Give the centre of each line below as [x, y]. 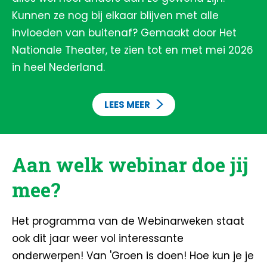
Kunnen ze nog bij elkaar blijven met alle [115, 15]
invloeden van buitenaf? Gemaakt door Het [124, 33]
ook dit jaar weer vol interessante [98, 238]
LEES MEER [127, 105]
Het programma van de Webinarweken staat [128, 221]
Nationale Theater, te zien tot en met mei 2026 [133, 50]
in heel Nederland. [60, 67]
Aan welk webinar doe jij [130, 164]
